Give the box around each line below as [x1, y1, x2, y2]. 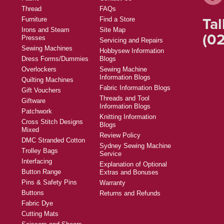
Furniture [21, 15, 47, 23]
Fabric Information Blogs [99, 84, 170, 92]
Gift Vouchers [21, 86, 61, 94]
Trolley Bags [21, 147, 58, 155]
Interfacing [21, 157, 52, 165]
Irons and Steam [21, 26, 69, 34]
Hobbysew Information [99, 47, 164, 55]
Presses [21, 34, 45, 42]
